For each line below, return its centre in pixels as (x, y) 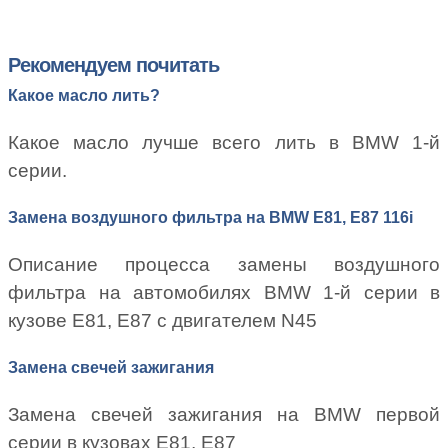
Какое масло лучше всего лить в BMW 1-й (224, 142)
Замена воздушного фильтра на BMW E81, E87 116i (210, 217)
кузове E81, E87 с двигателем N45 (162, 321)
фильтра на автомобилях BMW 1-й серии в (224, 293)
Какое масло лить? (84, 95)
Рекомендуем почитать (113, 64)
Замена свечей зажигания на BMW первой (224, 415)
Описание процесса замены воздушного (224, 265)
